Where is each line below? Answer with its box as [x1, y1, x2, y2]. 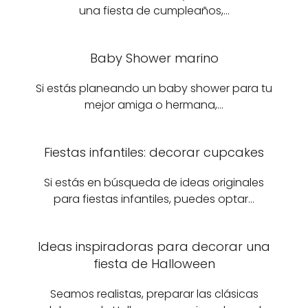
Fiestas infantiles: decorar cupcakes [44, 144, 264, 161]
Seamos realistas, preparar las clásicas [49, 286, 258, 302]
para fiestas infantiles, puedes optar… [54, 191, 254, 207]
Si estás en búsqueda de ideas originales [44, 175, 264, 190]
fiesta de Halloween [93, 255, 215, 272]
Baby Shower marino [89, 49, 219, 67]
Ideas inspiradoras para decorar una [38, 238, 270, 255]
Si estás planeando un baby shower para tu [36, 80, 272, 96]
